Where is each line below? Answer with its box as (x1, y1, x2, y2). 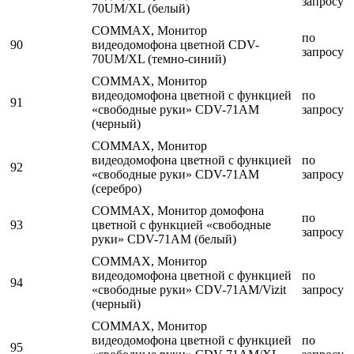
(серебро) (92, 182, 141, 196)
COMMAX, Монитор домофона (92, 204, 264, 218)
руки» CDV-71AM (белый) (92, 232, 236, 247)
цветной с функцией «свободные (92, 218, 271, 232)
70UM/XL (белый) (92, 2, 190, 16)
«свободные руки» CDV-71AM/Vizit (92, 283, 286, 297)
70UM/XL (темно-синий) (92, 52, 226, 66)
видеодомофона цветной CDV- (92, 38, 259, 52)
